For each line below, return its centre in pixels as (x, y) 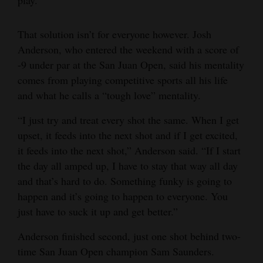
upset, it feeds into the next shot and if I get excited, (128, 135)
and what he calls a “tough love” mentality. (109, 95)
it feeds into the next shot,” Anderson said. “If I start (129, 150)
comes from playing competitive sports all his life (123, 80)
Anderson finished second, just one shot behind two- (129, 236)
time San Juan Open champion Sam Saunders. (116, 251)
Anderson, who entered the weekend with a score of (128, 49)
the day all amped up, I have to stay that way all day (128, 165)
